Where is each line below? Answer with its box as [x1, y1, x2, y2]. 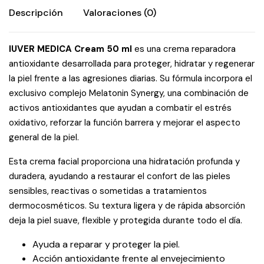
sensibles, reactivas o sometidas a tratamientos [9, 185, 207, 197]
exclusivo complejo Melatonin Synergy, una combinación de [9, 87, 249, 99]
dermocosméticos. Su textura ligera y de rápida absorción [9, 200, 245, 212]
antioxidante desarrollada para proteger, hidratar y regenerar [9, 58, 255, 70]
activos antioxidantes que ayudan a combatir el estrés [9, 102, 232, 114]
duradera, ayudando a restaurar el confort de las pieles [9, 170, 230, 182]
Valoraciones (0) [83, 6, 156, 19]
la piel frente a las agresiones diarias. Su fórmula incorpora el [9, 72, 252, 84]
